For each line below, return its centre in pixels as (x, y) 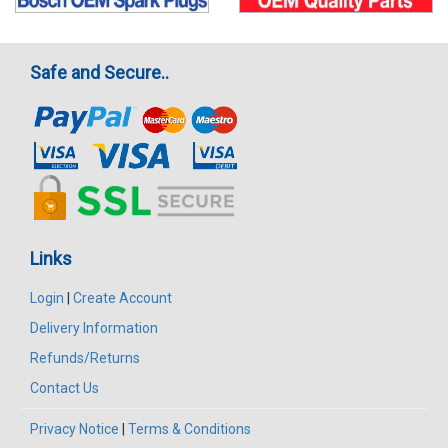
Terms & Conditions (189, 429)
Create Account (122, 298)
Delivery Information (94, 328)
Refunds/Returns (85, 358)
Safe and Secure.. (99, 73)
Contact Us (64, 388)
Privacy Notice (74, 429)
